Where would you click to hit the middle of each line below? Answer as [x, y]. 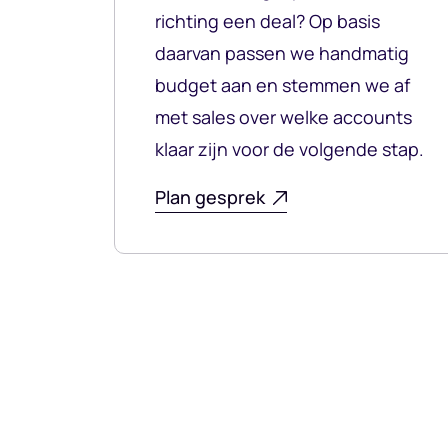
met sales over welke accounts [283, 117]
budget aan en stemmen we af [282, 85]
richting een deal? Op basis [267, 21]
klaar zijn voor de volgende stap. [289, 149]
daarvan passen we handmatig [282, 53]
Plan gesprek [210, 197]
